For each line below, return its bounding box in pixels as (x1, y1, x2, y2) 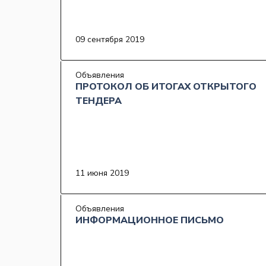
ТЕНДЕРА (75, 94, 122, 108)
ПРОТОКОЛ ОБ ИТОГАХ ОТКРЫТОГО (75, 80, 256, 94)
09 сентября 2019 (75, 34, 144, 46)
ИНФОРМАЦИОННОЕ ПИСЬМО (75, 214, 224, 227)
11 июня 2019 (75, 167, 129, 179)
